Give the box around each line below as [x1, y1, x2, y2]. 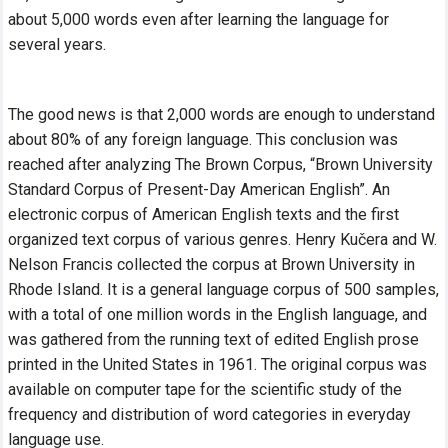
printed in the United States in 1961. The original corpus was [8, 354, 428, 374]
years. [60, 34, 107, 54]
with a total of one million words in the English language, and [8, 304, 428, 324]
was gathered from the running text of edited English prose [8, 329, 420, 349]
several [8, 34, 61, 54]
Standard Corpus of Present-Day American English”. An [8, 179, 391, 199]
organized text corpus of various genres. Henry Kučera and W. [8, 229, 438, 249]
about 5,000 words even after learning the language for [8, 9, 390, 29]
